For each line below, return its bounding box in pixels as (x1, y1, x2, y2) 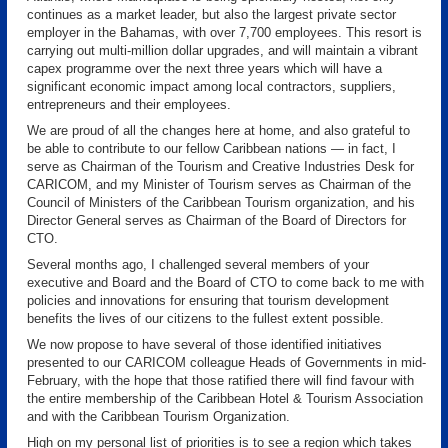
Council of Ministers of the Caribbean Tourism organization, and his (27, 195, 415, 210)
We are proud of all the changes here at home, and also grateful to (27, 123, 410, 138)
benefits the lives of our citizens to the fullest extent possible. (27, 311, 384, 326)
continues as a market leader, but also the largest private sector (27, 7, 396, 22)
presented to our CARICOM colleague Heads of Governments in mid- (27, 355, 426, 370)
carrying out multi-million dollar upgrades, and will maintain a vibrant (27, 43, 418, 58)
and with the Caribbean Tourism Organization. (27, 409, 290, 424)
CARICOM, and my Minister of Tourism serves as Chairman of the (27, 177, 411, 192)
